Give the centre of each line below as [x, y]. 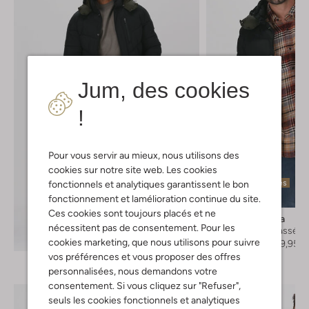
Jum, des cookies [163, 90]
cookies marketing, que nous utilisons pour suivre [154, 242]
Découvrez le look [101, 236]
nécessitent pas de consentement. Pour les [142, 227]
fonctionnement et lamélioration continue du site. [154, 198]
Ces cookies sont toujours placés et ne [132, 213]
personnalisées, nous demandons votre [133, 271]
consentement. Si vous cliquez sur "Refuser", [144, 285]
